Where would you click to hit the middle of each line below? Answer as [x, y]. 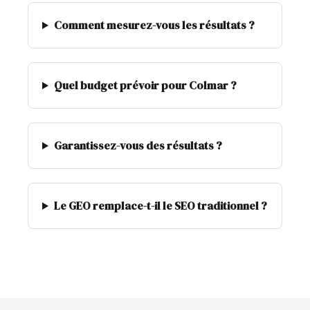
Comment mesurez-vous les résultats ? [154, 25]
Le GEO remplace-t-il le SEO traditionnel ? [160, 206]
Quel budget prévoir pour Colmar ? [145, 85]
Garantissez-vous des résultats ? [138, 145]
